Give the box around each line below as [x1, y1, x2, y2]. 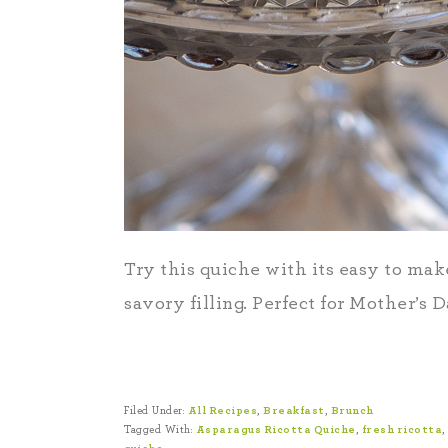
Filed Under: [124, 405, 188, 416]
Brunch [330, 405, 374, 416]
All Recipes [187, 405, 257, 416]
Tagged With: [124, 424, 196, 435]
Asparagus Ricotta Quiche [195, 424, 356, 435]
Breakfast [263, 405, 325, 416]
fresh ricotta [361, 424, 442, 435]
